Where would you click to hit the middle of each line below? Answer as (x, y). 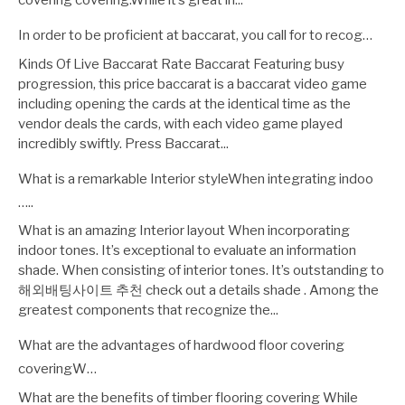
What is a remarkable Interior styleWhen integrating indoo (196, 179)
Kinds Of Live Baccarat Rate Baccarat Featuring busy (181, 64)
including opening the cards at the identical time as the (184, 104)
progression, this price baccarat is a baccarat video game (193, 84)
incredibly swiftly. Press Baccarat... (123, 143)
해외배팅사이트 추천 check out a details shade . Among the (198, 291)
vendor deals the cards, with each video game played (180, 123)
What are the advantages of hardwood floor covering (181, 346)
